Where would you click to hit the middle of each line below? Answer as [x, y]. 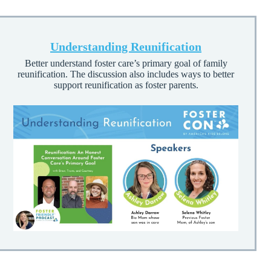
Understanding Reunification [126, 46]
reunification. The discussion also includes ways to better [126, 74]
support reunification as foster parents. [126, 85]
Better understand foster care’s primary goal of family [126, 63]
